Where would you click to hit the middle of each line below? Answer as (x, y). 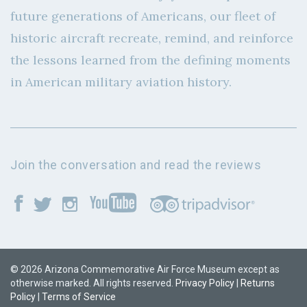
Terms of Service (79, 297)
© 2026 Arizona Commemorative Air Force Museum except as (145, 270)
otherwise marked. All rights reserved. (93, 283)
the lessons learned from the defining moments (150, 60)
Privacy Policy (205, 283)
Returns (258, 283)
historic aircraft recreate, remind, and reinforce (152, 38)
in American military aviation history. (121, 82)
